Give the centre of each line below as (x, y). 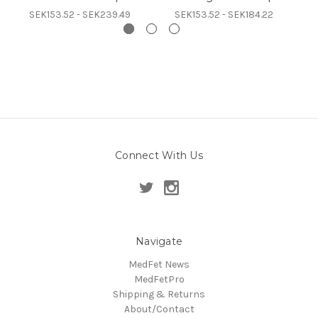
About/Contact (159, 309)
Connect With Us (159, 156)
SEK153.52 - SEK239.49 (79, 15)
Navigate (159, 242)
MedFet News (159, 265)
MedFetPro (159, 280)
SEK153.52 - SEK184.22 (224, 15)
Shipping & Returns (159, 295)
